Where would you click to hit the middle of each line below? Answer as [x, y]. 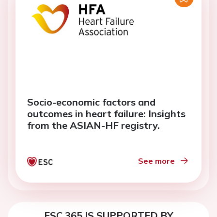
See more [156, 161]
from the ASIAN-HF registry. [93, 125]
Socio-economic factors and [91, 102]
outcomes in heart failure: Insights [106, 114]
